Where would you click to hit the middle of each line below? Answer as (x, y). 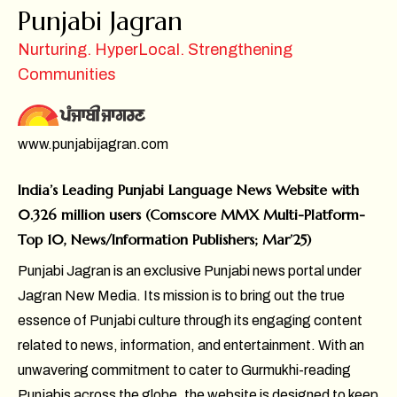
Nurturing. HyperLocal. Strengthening (155, 50)
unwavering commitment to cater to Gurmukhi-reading (184, 370)
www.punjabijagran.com (93, 144)
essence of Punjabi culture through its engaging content (190, 321)
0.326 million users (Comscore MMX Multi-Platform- (191, 215)
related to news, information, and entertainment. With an (191, 346)
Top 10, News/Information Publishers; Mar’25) (164, 240)
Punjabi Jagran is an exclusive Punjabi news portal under (190, 271)
